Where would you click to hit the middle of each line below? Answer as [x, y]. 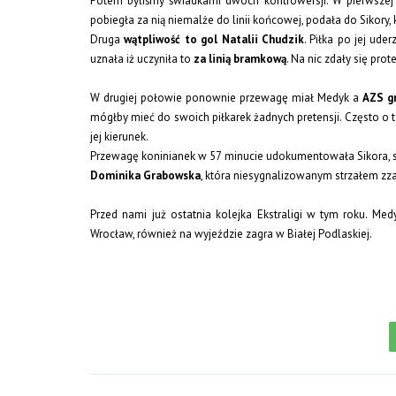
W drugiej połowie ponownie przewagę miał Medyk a [225, 97]
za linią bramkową [240, 58]
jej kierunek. [119, 136]
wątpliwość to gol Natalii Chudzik [212, 39]
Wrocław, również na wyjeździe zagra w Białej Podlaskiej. [231, 233]
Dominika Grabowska [145, 175]
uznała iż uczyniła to [142, 58]
